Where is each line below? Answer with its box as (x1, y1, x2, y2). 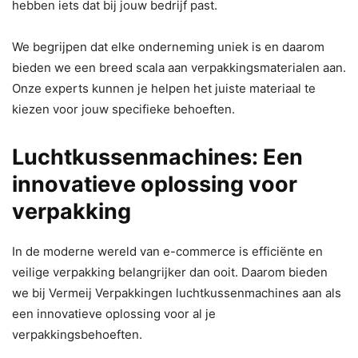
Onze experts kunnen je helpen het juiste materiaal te (12, 80, 316, 96)
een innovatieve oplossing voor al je (12, 305, 216, 321)
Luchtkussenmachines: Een (12, 143, 303, 170)
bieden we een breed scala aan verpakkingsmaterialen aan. (12, 59, 346, 75)
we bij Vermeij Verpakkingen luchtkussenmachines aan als (12, 284, 341, 300)
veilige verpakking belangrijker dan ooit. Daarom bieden (12, 264, 328, 280)
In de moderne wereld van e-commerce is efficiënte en (12, 243, 323, 259)
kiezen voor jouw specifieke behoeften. (12, 101, 235, 117)
